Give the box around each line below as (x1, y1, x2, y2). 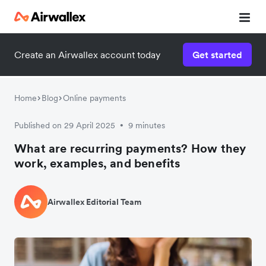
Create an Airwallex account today (14, 49, 160, 61)
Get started (192, 49, 242, 61)
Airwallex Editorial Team (47, 196, 141, 207)
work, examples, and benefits (14, 156, 180, 171)
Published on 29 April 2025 (14, 120, 115, 131)
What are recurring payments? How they (14, 141, 246, 156)
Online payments (63, 93, 126, 103)
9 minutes (128, 120, 165, 131)
